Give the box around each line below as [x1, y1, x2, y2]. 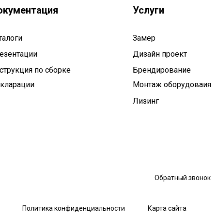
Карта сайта [148, 204, 186, 212]
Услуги [133, 4, 164, 16]
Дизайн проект [133, 49, 187, 59]
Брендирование [133, 65, 191, 75]
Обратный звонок [155, 174, 211, 182]
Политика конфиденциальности [22, 204, 125, 212]
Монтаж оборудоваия [133, 80, 211, 89]
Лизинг [133, 96, 159, 106]
